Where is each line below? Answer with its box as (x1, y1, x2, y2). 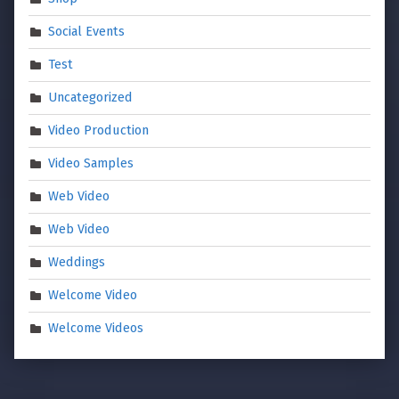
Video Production (48, 122, 150, 139)
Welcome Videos (48, 320, 144, 337)
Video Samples (48, 155, 134, 172)
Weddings (48, 254, 106, 271)
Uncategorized (48, 89, 134, 106)
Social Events (48, 23, 126, 40)
